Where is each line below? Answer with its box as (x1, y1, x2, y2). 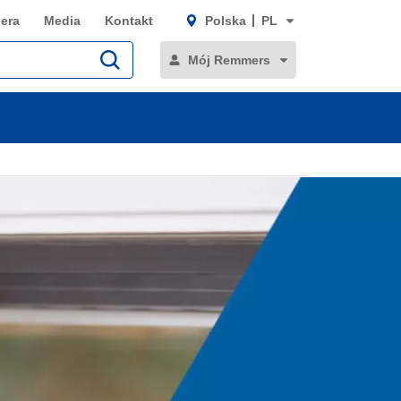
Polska (204, 13, 246, 28)
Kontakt (105, 13, 153, 28)
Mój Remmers (188, 53, 270, 67)
